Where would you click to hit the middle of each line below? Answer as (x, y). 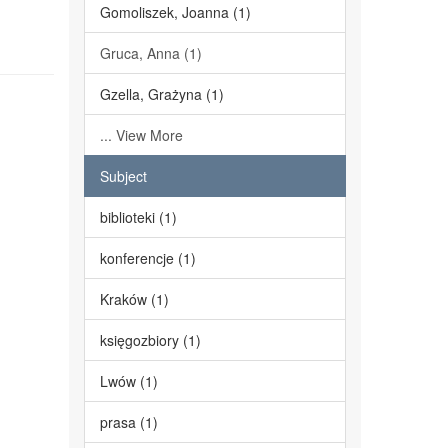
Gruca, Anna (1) (150, 53)
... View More (141, 135)
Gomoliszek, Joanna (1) (175, 12)
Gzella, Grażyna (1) (161, 94)
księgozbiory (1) (150, 340)
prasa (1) (128, 422)
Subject (123, 176)
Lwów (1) (128, 381)
